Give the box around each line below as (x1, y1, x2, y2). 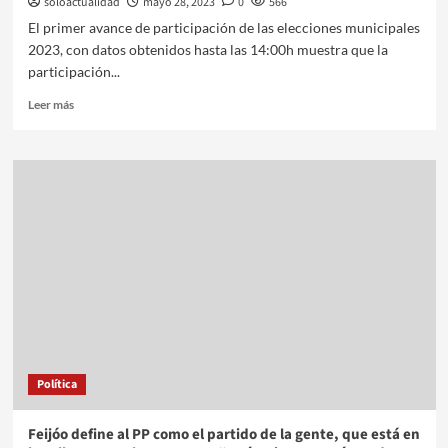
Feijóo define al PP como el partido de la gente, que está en (27, 423, 420, 445)
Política (36, 375, 77, 393)
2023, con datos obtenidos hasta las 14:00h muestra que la (27, 40, 388, 58)
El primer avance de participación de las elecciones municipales (27, 18, 420, 36)
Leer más (27, 96, 74, 112)
